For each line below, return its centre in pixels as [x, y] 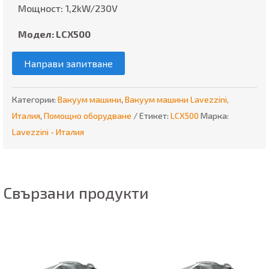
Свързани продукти [76, 193]
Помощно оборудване [88, 116]
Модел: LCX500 [54, 34]
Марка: [215, 116]
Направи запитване [68, 64]
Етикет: [155, 116]
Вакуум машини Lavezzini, [177, 100]
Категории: [35, 100]
